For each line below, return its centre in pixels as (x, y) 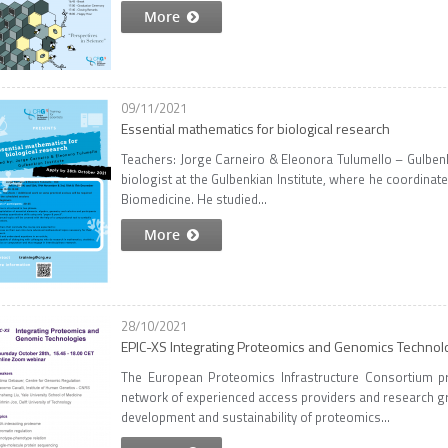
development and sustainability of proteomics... (255, 417)
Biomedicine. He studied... (194, 199)
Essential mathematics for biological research (255, 128)
